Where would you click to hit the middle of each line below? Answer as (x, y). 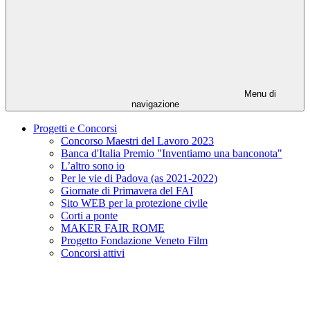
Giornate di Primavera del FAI (127, 191)
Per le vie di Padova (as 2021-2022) (139, 179)
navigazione (155, 104)
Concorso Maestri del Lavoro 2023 (137, 141)
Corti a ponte (89, 216)
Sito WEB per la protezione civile (134, 203)
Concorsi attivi (93, 253)
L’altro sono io (93, 166)
